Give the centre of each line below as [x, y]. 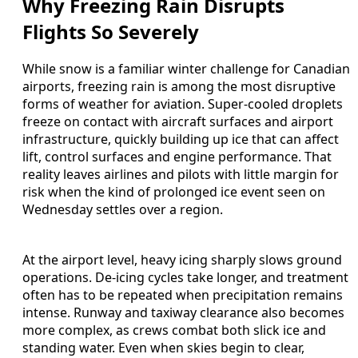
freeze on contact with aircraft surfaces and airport [178, 122]
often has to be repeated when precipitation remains [183, 295]
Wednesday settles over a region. [123, 210]
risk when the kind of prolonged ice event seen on [174, 192]
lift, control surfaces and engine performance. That [177, 157]
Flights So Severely [111, 31]
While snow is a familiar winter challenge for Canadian [186, 69]
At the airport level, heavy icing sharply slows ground [182, 260]
